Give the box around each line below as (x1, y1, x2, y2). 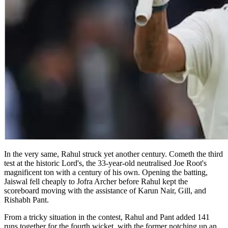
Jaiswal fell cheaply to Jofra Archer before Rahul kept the (4, 177, 188, 186)
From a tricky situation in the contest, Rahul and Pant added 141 (4, 213, 210, 222)
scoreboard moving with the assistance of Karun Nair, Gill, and (4, 186, 206, 195)
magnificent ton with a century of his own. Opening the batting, (4, 168, 208, 177)
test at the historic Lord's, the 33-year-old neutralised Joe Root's (4, 159, 207, 168)
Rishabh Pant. (4, 195, 51, 205)
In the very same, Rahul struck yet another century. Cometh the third (4, 150, 223, 159)
